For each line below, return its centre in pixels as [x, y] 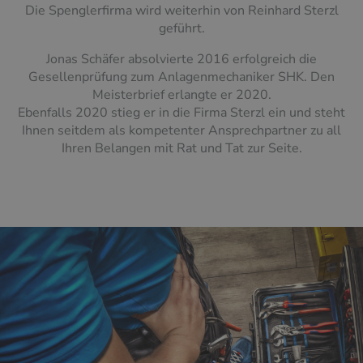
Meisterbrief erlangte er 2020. [181, 95]
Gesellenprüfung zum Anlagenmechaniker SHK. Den [181, 77]
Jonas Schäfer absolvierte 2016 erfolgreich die [181, 60]
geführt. [181, 29]
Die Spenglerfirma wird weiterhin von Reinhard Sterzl [181, 11]
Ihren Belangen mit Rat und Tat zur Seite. [181, 149]
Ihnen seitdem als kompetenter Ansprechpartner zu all [181, 131]
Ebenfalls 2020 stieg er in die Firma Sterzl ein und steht [181, 113]
